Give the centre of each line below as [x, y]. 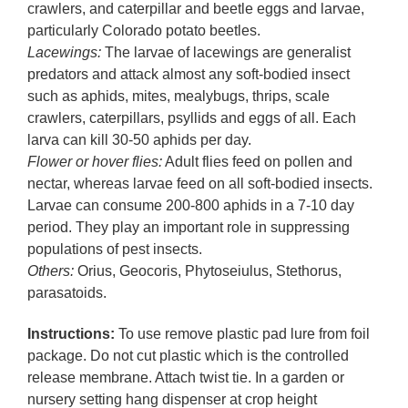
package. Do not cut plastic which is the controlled [188, 355]
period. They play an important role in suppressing [189, 227]
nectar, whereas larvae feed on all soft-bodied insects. [200, 183]
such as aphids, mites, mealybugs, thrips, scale [178, 96]
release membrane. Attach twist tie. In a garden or [186, 377]
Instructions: [71, 333]
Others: [51, 270]
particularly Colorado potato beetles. [144, 30]
